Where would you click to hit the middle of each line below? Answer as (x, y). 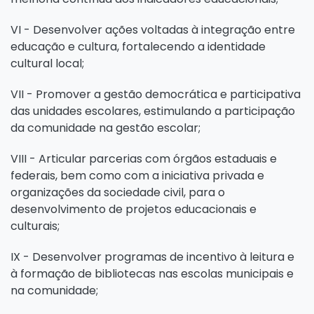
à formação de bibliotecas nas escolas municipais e (152, 273)
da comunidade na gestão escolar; (105, 128)
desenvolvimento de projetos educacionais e (134, 209)
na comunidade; (54, 290)
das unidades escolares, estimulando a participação (153, 111)
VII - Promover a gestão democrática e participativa (156, 94)
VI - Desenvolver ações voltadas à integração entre (153, 29)
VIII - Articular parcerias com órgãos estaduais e (144, 158)
